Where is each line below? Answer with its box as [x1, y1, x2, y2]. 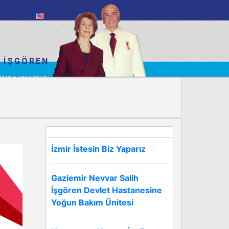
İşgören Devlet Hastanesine [51, 185, 162, 195]
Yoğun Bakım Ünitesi [51, 197, 133, 208]
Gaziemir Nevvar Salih [51, 173, 139, 183]
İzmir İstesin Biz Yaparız [51, 144, 146, 154]
